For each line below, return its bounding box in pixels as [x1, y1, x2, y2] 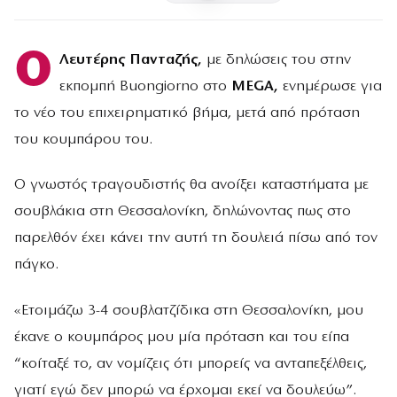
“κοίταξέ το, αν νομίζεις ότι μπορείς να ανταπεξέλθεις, [14, 355, 367, 371]
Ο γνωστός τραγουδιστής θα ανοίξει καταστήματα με [14, 177, 369, 193]
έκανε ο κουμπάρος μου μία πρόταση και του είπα [14, 329, 349, 345]
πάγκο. [14, 257, 58, 273]
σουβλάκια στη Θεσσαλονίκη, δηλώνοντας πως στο [14, 204, 351, 220]
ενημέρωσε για [277, 79, 382, 95]
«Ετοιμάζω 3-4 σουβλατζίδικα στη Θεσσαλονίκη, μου [14, 302, 363, 318]
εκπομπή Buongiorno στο [58, 79, 227, 95]
